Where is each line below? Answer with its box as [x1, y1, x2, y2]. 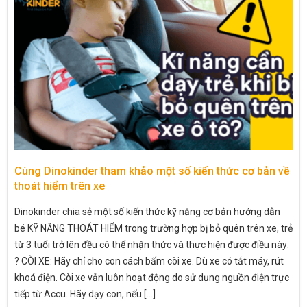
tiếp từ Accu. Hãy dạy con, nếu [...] [14, 288, 156, 299]
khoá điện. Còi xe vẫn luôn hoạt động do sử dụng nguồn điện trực [14, 271, 289, 283]
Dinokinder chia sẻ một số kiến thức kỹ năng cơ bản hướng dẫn [14, 206, 280, 217]
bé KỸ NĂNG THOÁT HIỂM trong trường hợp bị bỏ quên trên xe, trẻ [14, 222, 293, 234]
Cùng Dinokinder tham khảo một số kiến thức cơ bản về [14, 164, 290, 177]
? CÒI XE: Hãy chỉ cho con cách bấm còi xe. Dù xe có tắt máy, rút [14, 255, 284, 267]
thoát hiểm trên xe [14, 179, 105, 193]
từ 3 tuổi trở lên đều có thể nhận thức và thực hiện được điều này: [14, 238, 289, 250]
